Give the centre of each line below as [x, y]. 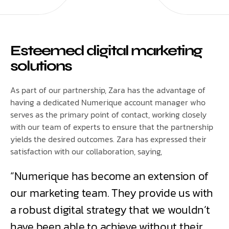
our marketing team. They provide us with [112, 193]
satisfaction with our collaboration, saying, [86, 151]
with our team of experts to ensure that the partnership [112, 127]
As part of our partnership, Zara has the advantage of [108, 90]
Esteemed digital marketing [106, 50]
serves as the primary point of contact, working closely [108, 114]
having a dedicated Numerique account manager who [108, 102]
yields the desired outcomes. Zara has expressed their [108, 139]
